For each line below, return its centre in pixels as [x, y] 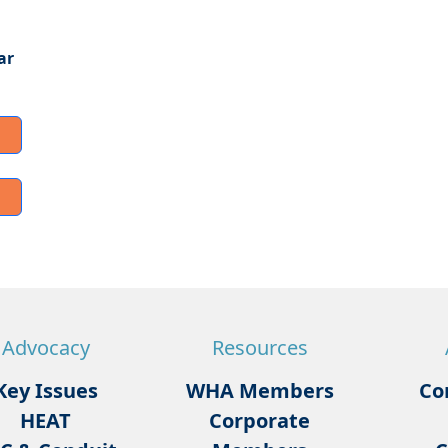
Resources [259, 348]
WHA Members [259, 391]
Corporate [260, 421]
